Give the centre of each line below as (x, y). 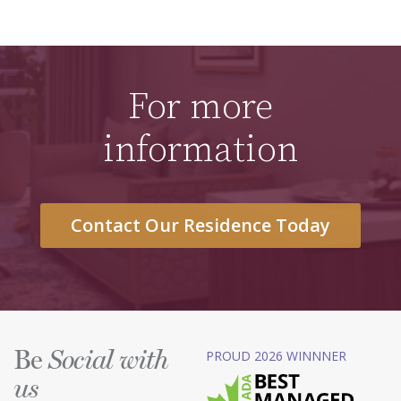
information (200, 151)
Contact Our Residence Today (200, 226)
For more (200, 108)
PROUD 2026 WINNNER (276, 356)
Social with (108, 362)
